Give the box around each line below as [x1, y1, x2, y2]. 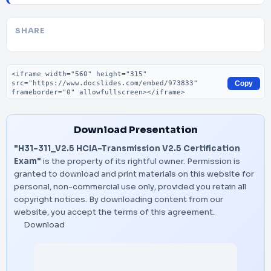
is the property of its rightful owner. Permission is [41, 156, 240, 166]
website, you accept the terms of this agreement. [14, 207, 215, 217]
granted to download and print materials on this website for [14, 169, 254, 179]
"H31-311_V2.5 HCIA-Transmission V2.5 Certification [14, 143, 240, 154]
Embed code [5, 64, 67, 76]
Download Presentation [73, 123, 198, 136]
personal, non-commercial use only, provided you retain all [14, 181, 246, 192]
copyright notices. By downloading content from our [14, 194, 223, 204]
